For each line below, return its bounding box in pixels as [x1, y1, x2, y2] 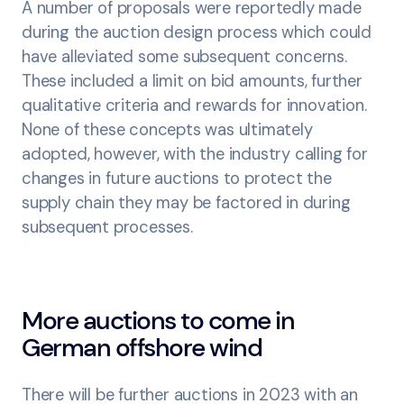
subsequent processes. [22, 216, 197, 238]
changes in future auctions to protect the [22, 168, 332, 189]
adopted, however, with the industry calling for [22, 143, 368, 165]
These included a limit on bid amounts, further [22, 70, 363, 92]
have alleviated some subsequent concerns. [22, 46, 347, 68]
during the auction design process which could [22, 22, 372, 43]
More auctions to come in [22, 304, 294, 337]
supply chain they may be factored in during [22, 192, 351, 214]
